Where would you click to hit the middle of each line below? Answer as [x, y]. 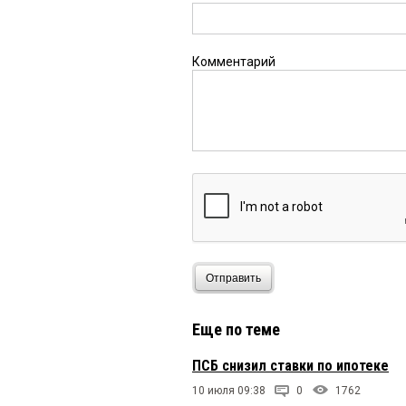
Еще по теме [236, 330]
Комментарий [234, 62]
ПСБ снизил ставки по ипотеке [290, 366]
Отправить [233, 278]
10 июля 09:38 [229, 391]
